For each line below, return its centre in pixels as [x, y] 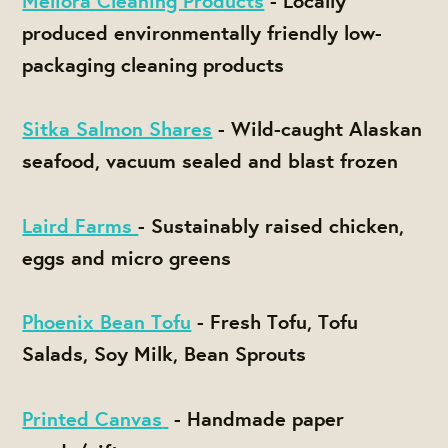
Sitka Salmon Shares [117, 129]
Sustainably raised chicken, [278, 225]
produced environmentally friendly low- [202, 32]
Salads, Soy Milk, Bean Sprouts [164, 354]
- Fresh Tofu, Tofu [275, 322]
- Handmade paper [256, 418]
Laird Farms [80, 225]
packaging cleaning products [153, 64]
